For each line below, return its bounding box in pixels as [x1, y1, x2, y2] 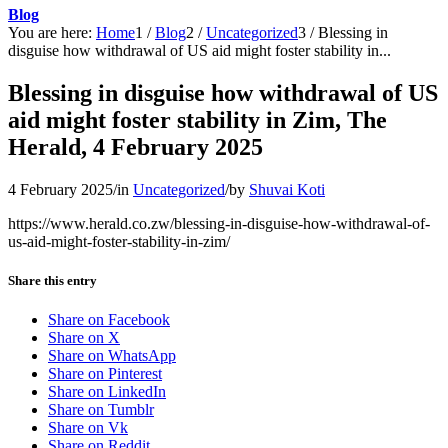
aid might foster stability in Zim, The [8, 106, 387, 133]
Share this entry [8, 272, 97, 288]
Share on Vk [48, 419, 128, 437]
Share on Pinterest [48, 365, 162, 383]
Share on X [48, 329, 120, 347]
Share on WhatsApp [48, 347, 176, 365]
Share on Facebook [48, 311, 170, 329]
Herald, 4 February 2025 [8, 133, 263, 160]
